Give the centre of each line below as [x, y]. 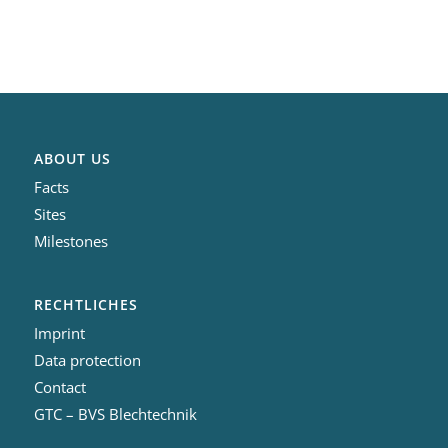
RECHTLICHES [85, 305]
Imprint [59, 333]
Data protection [87, 360]
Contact [59, 387]
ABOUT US [72, 158]
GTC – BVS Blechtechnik [115, 414]
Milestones [70, 240]
